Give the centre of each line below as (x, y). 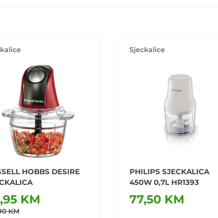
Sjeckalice (147, 50)
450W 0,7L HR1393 (164, 182)
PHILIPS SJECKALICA (169, 172)
